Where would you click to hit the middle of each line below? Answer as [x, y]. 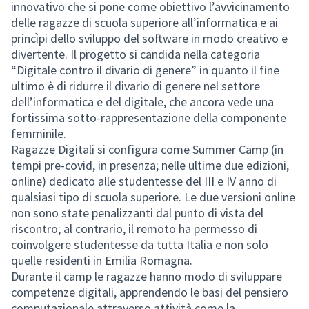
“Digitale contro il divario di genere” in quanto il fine [145, 70]
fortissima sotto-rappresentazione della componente [149, 117]
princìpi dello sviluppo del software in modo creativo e [149, 38]
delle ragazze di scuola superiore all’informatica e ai [144, 22]
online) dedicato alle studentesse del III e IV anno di [144, 181]
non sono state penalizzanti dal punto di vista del [137, 212]
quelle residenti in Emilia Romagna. [102, 260]
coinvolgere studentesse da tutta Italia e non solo [140, 244]
